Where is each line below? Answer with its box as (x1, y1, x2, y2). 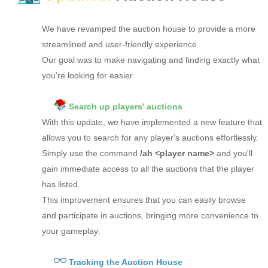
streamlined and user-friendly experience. (42, 39, 199, 49)
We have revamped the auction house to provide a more (42, 23, 255, 33)
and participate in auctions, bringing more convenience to (42, 210, 258, 220)
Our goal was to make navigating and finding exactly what (42, 54, 260, 65)
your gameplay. (42, 226, 100, 236)
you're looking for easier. (42, 70, 135, 80)
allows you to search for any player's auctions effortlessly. (42, 132, 258, 142)
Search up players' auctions (68, 101, 182, 111)
